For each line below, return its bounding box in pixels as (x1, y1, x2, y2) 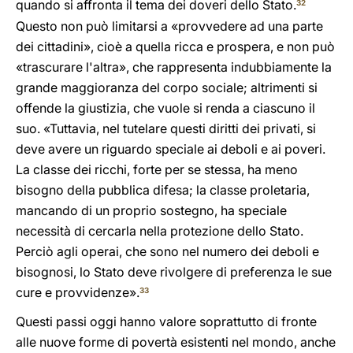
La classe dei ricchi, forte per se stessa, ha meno (16, 162, 298, 177)
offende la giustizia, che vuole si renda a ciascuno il (16, 100, 315, 116)
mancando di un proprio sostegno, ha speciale (16, 203, 287, 218)
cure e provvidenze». (16, 284, 139, 300)
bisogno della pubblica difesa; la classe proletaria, (16, 182, 310, 198)
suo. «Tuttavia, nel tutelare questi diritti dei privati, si (16, 121, 316, 136)
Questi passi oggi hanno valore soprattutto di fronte (16, 314, 317, 329)
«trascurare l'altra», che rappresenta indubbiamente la (16, 59, 332, 75)
